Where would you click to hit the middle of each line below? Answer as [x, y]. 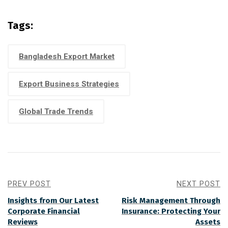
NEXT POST [198, 184]
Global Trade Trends [56, 111]
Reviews [23, 222]
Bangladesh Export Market [67, 56]
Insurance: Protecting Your [171, 211]
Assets [208, 222]
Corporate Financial [44, 211]
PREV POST [29, 184]
